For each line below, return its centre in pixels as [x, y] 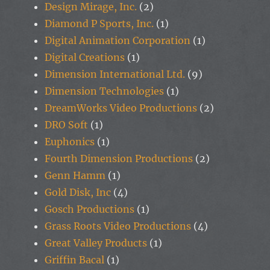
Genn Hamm [75, 175]
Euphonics [70, 141]
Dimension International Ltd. [115, 74]
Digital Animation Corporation [118, 40]
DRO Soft [67, 124]
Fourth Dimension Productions [119, 158]
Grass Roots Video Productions [118, 226]
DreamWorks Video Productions [121, 108]
